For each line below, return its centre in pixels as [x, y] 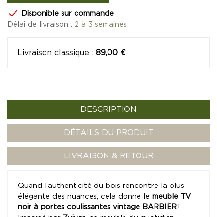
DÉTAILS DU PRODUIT [108, 133]
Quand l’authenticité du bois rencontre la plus [101, 186]
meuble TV [171, 197]
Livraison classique [53, 53]
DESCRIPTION [108, 110]
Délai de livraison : [41, 25]
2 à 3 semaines [101, 25]
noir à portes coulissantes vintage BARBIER [97, 207]
